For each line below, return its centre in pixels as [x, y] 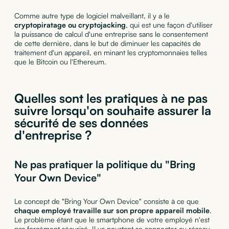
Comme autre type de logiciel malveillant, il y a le [92, 15]
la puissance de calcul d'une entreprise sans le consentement [111, 34]
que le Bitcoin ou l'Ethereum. [60, 61]
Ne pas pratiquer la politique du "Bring [105, 164]
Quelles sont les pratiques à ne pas [111, 98]
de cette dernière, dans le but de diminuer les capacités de [107, 43]
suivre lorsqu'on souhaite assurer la [112, 110]
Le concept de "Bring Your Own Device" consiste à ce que [106, 201]
